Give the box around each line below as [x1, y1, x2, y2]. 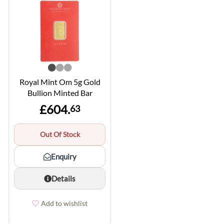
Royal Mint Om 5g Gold [19, 77, 100, 87]
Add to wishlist [41, 199, 87, 208]
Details [51, 174, 75, 183]
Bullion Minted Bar [27, 88, 92, 98]
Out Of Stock [39, 130, 80, 139]
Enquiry [50, 152, 76, 161]
